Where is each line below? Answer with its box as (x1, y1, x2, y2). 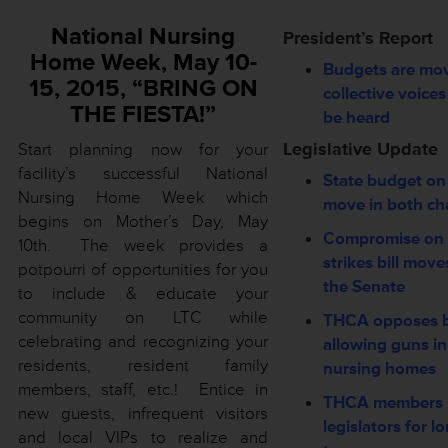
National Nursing (51, 22, 235, 51)
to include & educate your (18, 283, 268, 304)
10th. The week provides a (18, 235, 268, 256)
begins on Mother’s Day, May (18, 211, 268, 232)
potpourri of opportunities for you (18, 259, 268, 280)
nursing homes (323, 358, 436, 379)
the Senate (323, 276, 405, 297)
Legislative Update (283, 138, 438, 160)
